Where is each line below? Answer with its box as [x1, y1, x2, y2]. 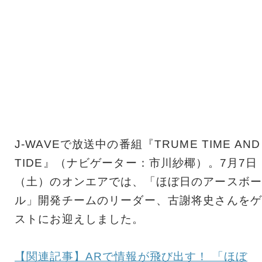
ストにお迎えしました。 [15, 213, 144, 226]
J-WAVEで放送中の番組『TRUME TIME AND [15, 138, 260, 151]
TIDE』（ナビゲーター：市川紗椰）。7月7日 [15, 157, 258, 170]
